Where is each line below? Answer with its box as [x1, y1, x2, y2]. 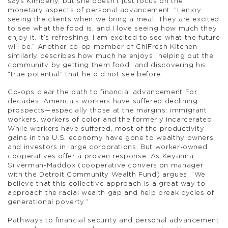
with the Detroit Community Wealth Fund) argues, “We [8, 172, 206, 179]
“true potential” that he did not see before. [8, 71, 163, 78]
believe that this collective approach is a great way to [8, 181, 206, 188]
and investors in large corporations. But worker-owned [8, 144, 208, 151]
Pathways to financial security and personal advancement [8, 217, 219, 224]
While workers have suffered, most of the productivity [8, 126, 205, 133]
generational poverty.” [8, 199, 89, 206]
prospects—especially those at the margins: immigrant [8, 107, 207, 115]
